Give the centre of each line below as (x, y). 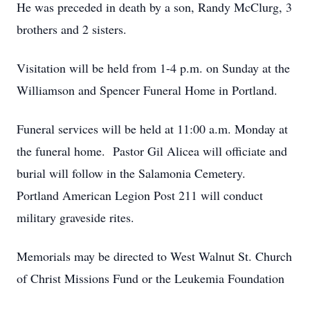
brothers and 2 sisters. (72, 29)
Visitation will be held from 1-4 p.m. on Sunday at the (153, 68)
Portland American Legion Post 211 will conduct (140, 195)
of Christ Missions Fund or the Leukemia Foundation (151, 278)
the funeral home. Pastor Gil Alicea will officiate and (152, 151)
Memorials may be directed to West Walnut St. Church (154, 256)
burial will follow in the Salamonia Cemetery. (133, 173)
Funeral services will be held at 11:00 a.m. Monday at (152, 129)
